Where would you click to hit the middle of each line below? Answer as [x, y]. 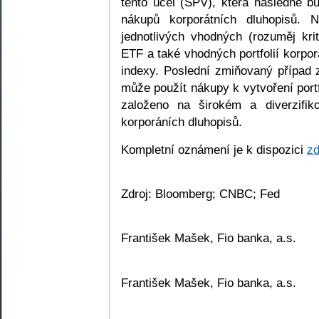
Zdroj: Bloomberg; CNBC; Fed [200, 194]
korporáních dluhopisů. [182, 122]
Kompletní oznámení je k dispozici [214, 149]
